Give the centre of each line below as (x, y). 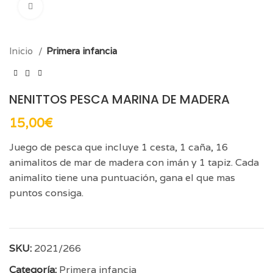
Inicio (22, 51)
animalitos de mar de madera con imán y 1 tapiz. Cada (134, 162)
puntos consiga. (46, 193)
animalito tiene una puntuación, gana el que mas (122, 177)
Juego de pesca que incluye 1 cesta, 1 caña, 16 (119, 147)
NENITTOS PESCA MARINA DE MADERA (119, 99)
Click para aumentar (81, 6)
